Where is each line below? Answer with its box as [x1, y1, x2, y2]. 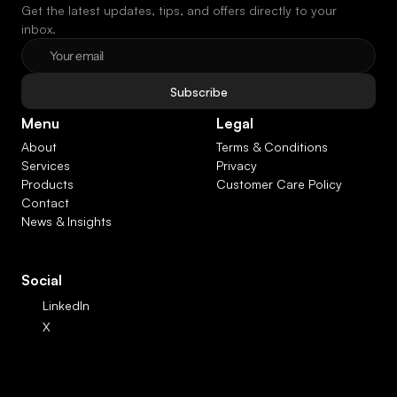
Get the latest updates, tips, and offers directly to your [21, 3, 337, 18]
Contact [21, 195, 69, 210]
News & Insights [21, 214, 112, 229]
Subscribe [169, 83, 228, 99]
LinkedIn [43, 297, 90, 313]
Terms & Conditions [216, 139, 328, 154]
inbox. [21, 21, 56, 36]
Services [21, 158, 70, 173]
